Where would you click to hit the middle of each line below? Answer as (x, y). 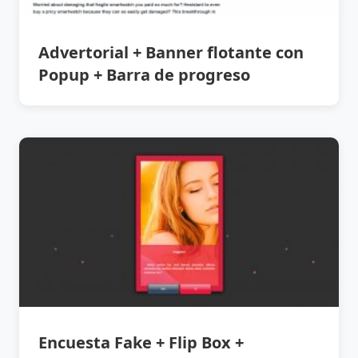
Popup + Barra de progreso (144, 74)
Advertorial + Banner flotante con (171, 52)
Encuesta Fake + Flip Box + (141, 342)
